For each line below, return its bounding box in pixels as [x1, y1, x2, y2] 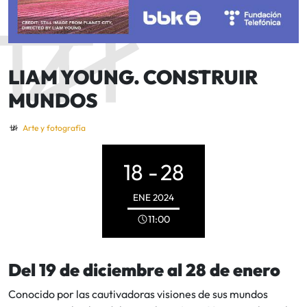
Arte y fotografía [22, 122, 86, 133]
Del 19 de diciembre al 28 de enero [8, 258, 280, 281]
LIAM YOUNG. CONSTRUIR [8, 64, 258, 89]
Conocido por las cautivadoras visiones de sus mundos [8, 286, 268, 301]
